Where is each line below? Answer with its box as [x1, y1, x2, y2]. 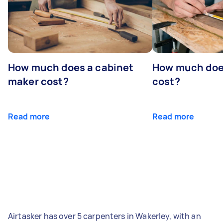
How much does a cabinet [8, 60, 134, 74]
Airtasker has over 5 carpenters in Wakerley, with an [8, 210, 201, 222]
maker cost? [8, 74, 69, 88]
